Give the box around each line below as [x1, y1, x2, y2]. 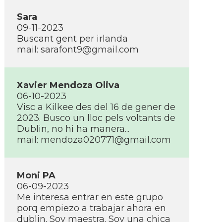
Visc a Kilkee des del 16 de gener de [17, 102, 175, 112]
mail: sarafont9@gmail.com [17, 44, 139, 55]
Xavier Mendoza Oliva [17, 80, 119, 91]
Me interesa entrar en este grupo [17, 192, 163, 203]
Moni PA [17, 170, 55, 181]
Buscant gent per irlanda [17, 33, 128, 44]
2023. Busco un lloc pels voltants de [17, 112, 175, 123]
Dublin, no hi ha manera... [17, 123, 129, 134]
